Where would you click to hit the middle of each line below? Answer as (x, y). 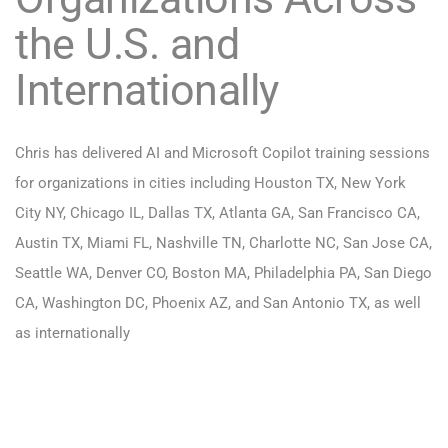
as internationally (72, 333)
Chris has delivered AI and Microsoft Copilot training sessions (222, 153)
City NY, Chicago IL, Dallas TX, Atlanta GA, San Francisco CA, (217, 213)
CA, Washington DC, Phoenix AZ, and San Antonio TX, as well (218, 303)
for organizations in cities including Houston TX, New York (210, 183)
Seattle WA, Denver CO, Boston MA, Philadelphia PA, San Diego (223, 273)
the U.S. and (127, 44)
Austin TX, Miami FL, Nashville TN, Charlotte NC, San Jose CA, (223, 243)
